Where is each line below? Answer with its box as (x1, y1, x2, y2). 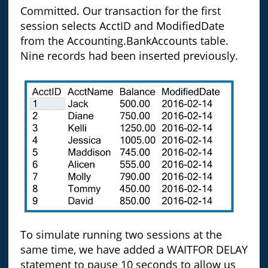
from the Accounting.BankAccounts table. (20, 33, 229, 48)
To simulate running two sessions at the (20, 227, 222, 242)
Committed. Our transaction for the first (20, 3, 221, 18)
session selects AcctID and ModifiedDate (20, 18, 224, 33)
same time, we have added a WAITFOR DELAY (20, 242, 248, 257)
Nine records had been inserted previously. (20, 48, 238, 63)
